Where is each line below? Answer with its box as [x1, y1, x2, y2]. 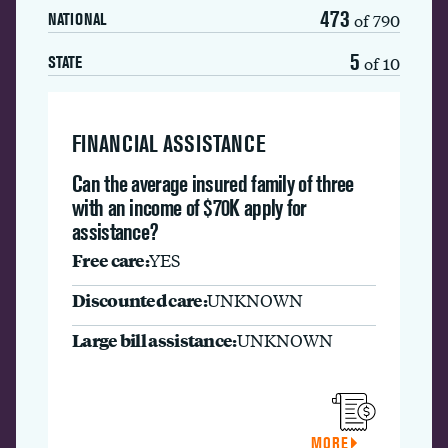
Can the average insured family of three [72, 170, 354, 197]
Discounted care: [72, 287, 207, 312]
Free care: [72, 247, 149, 272]
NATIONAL [48, 9, 106, 29]
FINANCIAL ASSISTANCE [72, 130, 266, 157]
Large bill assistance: [72, 327, 237, 352]
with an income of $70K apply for [72, 194, 307, 221]
